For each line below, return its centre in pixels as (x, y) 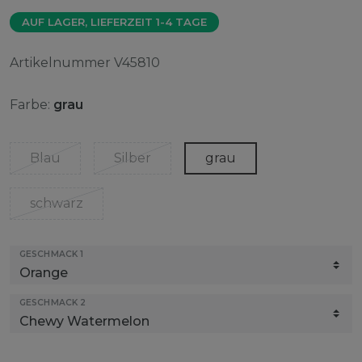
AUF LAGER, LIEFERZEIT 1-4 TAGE (114, 21)
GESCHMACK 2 (53, 302)
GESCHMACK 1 (52, 254)
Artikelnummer (62, 62)
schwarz (57, 203)
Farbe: (30, 104)
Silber (133, 158)
